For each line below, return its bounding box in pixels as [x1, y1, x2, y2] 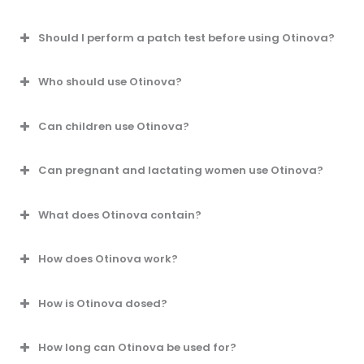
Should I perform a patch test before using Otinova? [38, 29, 335, 45]
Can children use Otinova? [38, 118, 189, 134]
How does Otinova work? [38, 251, 178, 267]
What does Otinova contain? [38, 206, 201, 223]
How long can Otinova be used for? [38, 340, 236, 356]
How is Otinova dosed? [38, 295, 167, 311]
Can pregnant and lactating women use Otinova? [38, 162, 323, 179]
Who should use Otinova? [38, 74, 182, 90]
